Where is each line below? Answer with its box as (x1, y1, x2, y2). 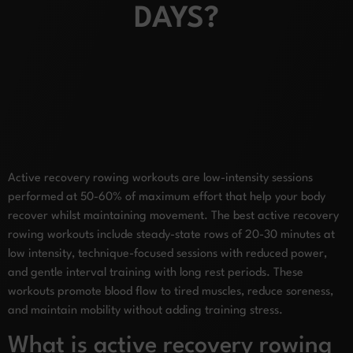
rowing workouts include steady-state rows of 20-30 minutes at (8, 229, 335, 241)
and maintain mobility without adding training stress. (8, 305, 283, 317)
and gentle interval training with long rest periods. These (8, 267, 303, 279)
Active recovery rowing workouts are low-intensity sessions (8, 173, 313, 184)
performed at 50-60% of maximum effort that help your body (8, 191, 325, 203)
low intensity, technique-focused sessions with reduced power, (8, 248, 327, 260)
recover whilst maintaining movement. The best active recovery (8, 210, 339, 222)
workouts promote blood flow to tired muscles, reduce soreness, (8, 286, 333, 298)
